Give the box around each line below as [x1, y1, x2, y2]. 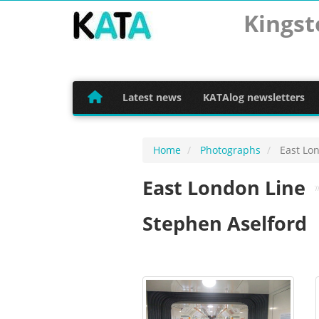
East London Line [142, 174, 305, 201]
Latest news [122, 90, 182, 104]
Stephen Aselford [142, 210, 307, 236]
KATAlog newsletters [202, 90, 305, 104]
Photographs [199, 143, 261, 157]
